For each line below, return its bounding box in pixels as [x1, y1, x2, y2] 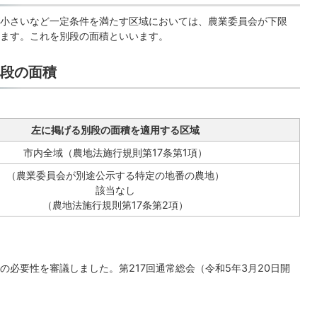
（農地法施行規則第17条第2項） [42, 199, 188, 211]
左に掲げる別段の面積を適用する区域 [30, 124, 200, 136]
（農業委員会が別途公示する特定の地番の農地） [6, 169, 224, 181]
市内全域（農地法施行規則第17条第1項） [23, 146, 207, 158]
